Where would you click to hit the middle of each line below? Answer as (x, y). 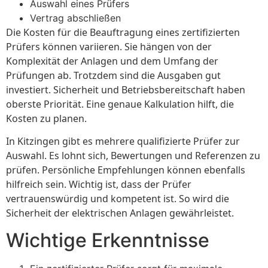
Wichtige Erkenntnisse (108, 240)
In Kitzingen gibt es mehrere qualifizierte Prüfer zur (123, 141)
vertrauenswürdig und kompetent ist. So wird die (118, 199)
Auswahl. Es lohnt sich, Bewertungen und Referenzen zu (133, 156)
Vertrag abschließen (75, 18)
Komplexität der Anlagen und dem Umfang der (112, 61)
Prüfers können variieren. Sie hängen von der (109, 46)
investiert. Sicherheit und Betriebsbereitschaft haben (126, 89)
